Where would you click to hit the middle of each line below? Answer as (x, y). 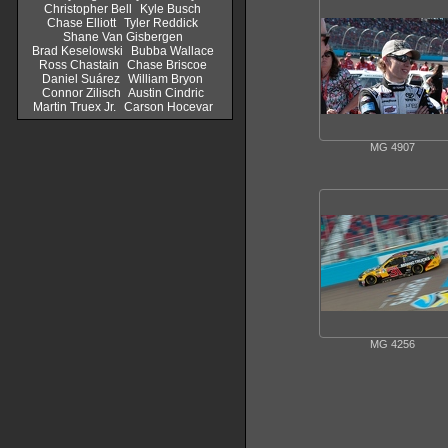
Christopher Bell (88, 9)
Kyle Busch (170, 9)
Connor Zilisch (81, 93)
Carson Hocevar (168, 107)
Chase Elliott (81, 23)
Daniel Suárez (81, 79)
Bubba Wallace (172, 51)
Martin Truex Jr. (74, 107)
